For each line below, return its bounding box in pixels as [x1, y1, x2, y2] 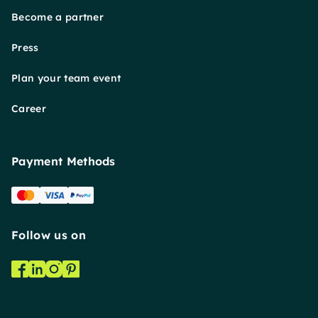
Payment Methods [11, 153, 116, 168]
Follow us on [11, 227, 86, 242]
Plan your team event [11, 71, 121, 84]
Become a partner [11, 10, 104, 23]
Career [11, 102, 46, 115]
